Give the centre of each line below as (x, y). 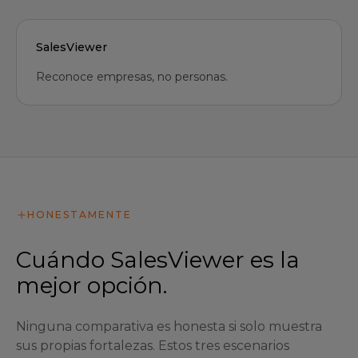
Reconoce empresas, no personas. (132, 77)
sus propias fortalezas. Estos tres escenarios (153, 346)
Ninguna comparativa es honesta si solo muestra (169, 326)
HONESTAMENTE (80, 215)
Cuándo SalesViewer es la (158, 260)
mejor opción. (91, 285)
